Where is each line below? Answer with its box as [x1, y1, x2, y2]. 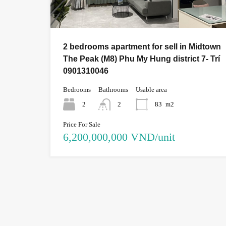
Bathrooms [98, 85, 128, 93]
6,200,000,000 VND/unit [63, 130, 175, 143]
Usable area [136, 85, 167, 93]
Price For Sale [63, 120, 100, 128]
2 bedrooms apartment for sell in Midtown [63, 42, 221, 51]
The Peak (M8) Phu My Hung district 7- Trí [63, 54, 220, 63]
